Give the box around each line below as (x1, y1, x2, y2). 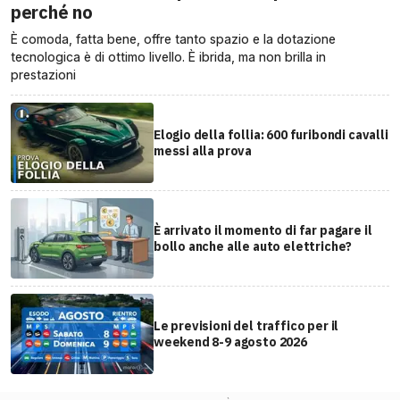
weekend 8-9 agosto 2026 (153, 334, 307, 351)
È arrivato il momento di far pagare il (153, 222, 372, 239)
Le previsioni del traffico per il (153, 318, 339, 335)
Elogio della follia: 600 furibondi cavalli (153, 127, 388, 144)
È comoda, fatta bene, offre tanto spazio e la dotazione (11, 31, 336, 47)
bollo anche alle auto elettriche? (153, 238, 353, 255)
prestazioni (11, 67, 76, 83)
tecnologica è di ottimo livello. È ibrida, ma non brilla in (11, 49, 326, 65)
